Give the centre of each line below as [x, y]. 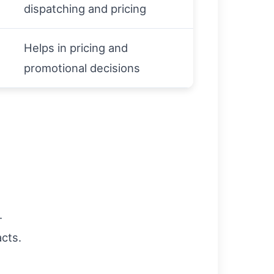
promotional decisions [82, 68]
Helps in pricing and [76, 48]
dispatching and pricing [85, 9]
